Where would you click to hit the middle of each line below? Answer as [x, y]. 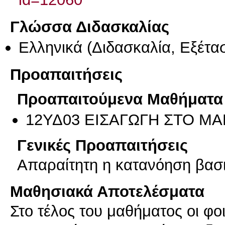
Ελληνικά [50, 47]
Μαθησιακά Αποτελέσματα [107, 191]
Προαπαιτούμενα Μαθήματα [120, 99]
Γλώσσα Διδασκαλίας [90, 26]
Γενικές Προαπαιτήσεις [102, 145]
